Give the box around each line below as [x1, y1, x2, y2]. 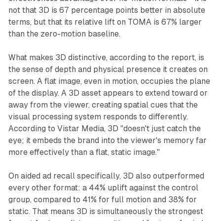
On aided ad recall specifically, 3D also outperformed [8, 171, 204, 181]
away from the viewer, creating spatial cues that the [8, 100, 198, 110]
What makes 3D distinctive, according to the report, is [8, 53, 204, 63]
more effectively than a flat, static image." [8, 147, 160, 157]
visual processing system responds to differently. [8, 112, 188, 122]
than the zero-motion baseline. [8, 29, 120, 39]
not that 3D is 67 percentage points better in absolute [8, 5, 205, 15]
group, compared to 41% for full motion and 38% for [8, 195, 197, 205]
